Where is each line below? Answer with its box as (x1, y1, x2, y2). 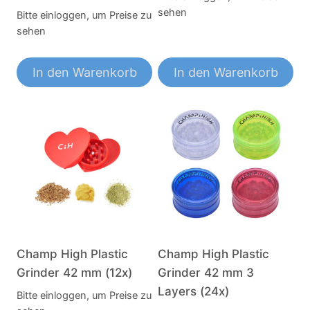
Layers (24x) (158, 284, 229, 298)
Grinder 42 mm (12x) (17, 265, 132, 280)
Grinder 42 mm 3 (158, 265, 254, 280)
